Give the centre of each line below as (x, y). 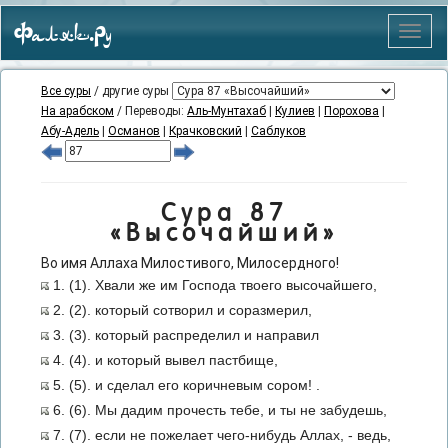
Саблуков (278, 131)
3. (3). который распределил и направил (184, 335)
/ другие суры (131, 91)
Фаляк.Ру (63, 36)
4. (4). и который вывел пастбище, (163, 360)
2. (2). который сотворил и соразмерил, (180, 310)
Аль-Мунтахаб (226, 111)
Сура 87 (224, 213)
